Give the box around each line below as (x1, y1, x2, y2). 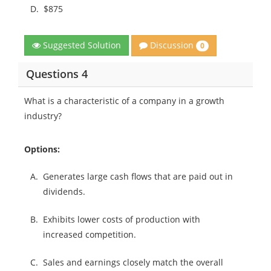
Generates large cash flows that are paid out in (43, 170, 233, 182)
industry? (24, 109, 62, 122)
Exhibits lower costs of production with (43, 213, 200, 225)
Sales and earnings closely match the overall (43, 256, 223, 268)
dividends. (43, 185, 85, 197)
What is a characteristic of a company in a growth (24, 94, 224, 106)
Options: (24, 143, 60, 155)
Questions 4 (25, 67, 88, 81)
